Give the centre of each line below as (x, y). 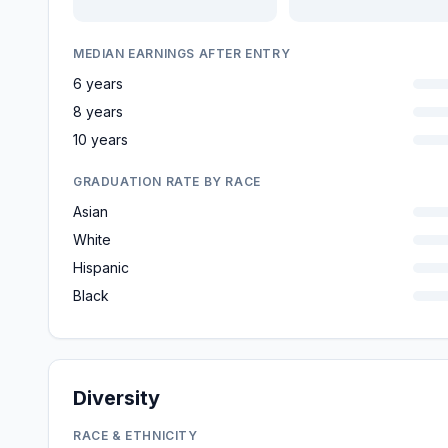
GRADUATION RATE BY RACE (167, 181)
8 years (98, 111)
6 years (98, 83)
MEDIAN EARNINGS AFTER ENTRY (182, 53)
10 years (100, 139)
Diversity (116, 398)
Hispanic (101, 267)
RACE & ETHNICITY (135, 435)
